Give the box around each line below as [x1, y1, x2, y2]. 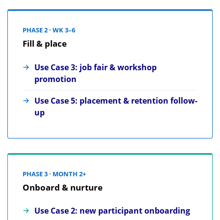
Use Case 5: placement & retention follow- [34, 95, 197, 107]
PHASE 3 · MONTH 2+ [23, 169, 86, 178]
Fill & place [23, 37, 67, 50]
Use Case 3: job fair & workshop [34, 61, 157, 73]
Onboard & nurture [23, 181, 103, 193]
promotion [34, 73, 77, 84]
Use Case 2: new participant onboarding [34, 205, 190, 217]
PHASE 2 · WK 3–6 [23, 26, 75, 35]
